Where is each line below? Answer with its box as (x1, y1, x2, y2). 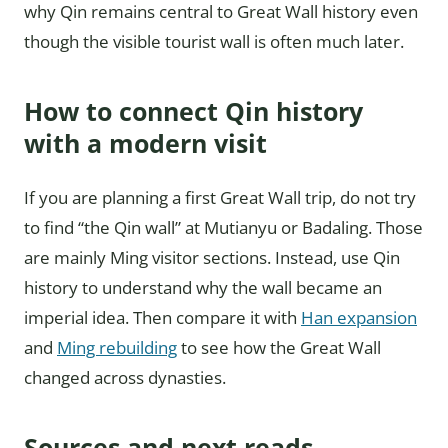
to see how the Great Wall (177, 335, 381, 359)
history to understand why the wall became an (24, 275, 382, 299)
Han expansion (301, 305, 417, 329)
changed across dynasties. (24, 365, 226, 389)
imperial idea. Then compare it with (24, 305, 301, 329)
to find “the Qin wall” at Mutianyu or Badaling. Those (24, 215, 423, 239)
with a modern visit (24, 125, 267, 160)
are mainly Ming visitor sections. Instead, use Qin (24, 245, 400, 269)
